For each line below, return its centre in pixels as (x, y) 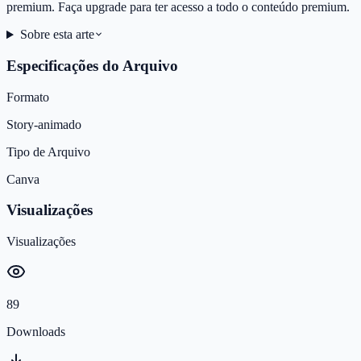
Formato (28, 97)
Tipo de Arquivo (48, 151)
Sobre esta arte (57, 35)
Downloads (36, 332)
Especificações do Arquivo (92, 66)
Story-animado (44, 124)
